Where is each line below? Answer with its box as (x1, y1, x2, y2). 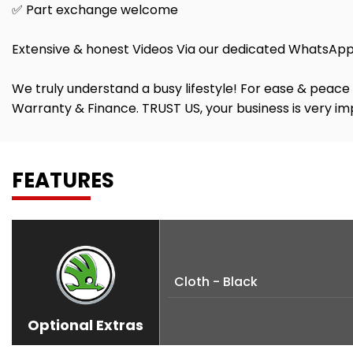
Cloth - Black (174, 273, 258, 292)
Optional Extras (28, 315, 143, 336)
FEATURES (12, 166, 114, 195)
